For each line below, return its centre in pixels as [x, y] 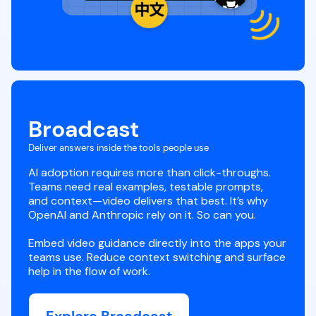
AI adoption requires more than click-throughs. [150, 173]
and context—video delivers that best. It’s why [148, 201]
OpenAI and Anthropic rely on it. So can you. [142, 215]
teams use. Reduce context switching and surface [157, 257]
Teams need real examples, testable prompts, [149, 187]
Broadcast [84, 129]
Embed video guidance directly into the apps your [157, 243]
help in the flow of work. [89, 272]
